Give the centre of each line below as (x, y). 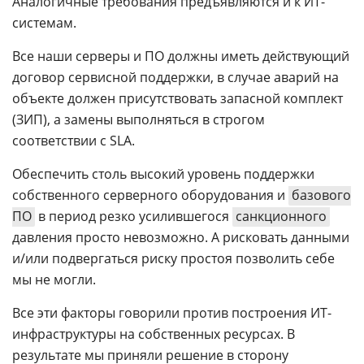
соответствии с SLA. (74, 141)
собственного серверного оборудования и (150, 195)
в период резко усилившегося (134, 216)
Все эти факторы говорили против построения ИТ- (172, 313)
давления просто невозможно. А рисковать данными (181, 237)
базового (321, 195)
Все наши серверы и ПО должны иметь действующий (181, 56)
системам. (44, 23)
